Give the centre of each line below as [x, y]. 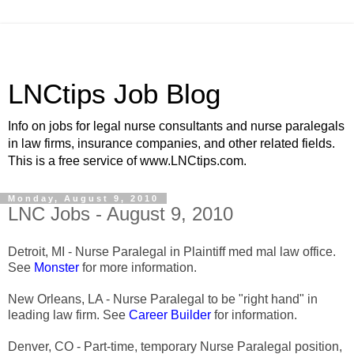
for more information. [139, 267]
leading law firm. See [67, 314]
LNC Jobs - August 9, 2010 [121, 214]
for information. [256, 314]
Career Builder [170, 314]
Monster [58, 267]
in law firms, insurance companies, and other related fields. [171, 143]
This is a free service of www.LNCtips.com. [127, 161]
